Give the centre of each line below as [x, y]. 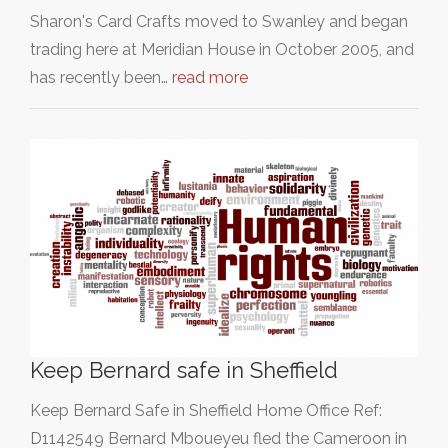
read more [210, 77]
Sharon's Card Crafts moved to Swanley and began [219, 21]
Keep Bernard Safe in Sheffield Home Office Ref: [206, 410]
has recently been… [101, 77]
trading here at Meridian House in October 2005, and [222, 49]
